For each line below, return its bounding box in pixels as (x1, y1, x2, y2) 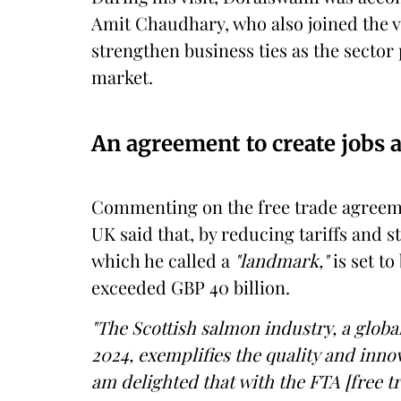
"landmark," (235, 248, 328, 272)
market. (91, 64, 153, 89)
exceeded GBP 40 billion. (91, 275, 290, 299)
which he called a (91, 248, 235, 272)
